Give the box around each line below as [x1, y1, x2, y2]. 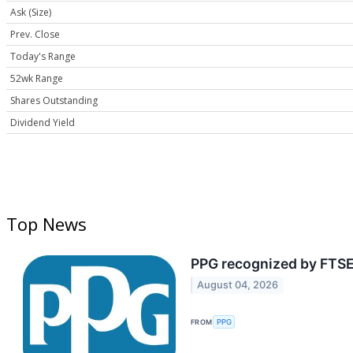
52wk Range [10, 72, 63, 86]
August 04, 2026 [197, 279, 279, 292]
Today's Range [10, 50, 76, 64]
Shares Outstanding [10, 94, 98, 108]
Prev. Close [10, 28, 60, 42]
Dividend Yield [10, 116, 75, 130]
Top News [6, 212, 87, 236]
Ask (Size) [10, 6, 51, 20]
